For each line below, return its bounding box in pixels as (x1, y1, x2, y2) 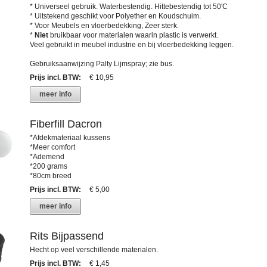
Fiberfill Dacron (29, 118, 102, 131)
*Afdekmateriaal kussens (29, 133, 110, 142)
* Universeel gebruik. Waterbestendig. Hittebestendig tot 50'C (29, 2, 228, 11)
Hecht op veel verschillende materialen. (29, 246, 158, 254)
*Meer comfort (29, 143, 75, 152)
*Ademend (29, 153, 64, 162)
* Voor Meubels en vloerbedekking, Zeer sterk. (29, 21, 179, 30)
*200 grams (29, 162, 67, 171)
